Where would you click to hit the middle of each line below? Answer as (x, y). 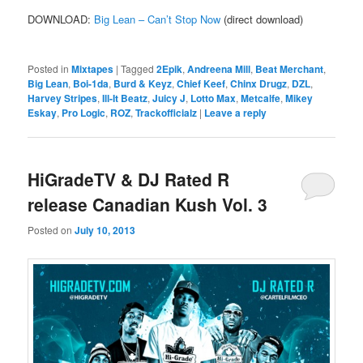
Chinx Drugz (259, 84)
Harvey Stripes (63, 98)
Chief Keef (201, 84)
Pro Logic (84, 113)
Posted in (49, 69)
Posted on (51, 229)
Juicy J (169, 98)
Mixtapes (93, 69)
